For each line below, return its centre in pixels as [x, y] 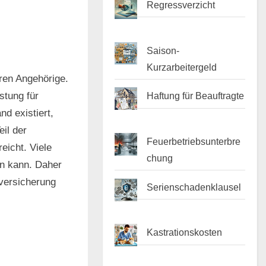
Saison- [163, 50]
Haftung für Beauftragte [196, 96]
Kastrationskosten [185, 232]
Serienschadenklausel [194, 187]
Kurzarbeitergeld [182, 67]
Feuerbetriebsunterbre [194, 141]
